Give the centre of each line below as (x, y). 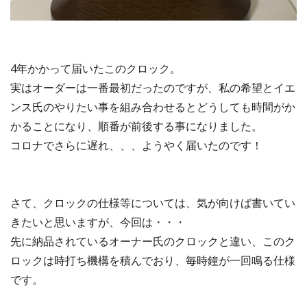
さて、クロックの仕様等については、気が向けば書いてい (153, 202)
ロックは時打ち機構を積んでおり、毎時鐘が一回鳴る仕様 (153, 260)
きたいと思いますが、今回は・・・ (98, 222)
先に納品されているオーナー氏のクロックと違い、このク (153, 241)
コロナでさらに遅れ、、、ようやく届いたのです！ (136, 145)
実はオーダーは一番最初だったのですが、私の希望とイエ (153, 87)
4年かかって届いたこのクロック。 (96, 68)
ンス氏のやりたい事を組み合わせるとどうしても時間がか (153, 107)
